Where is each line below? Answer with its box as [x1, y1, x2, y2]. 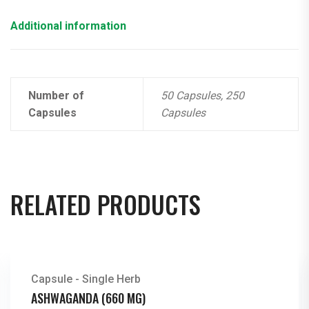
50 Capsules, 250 [161, 89, 244, 103]
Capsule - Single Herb [31, 272, 141, 286]
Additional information [10, 19, 126, 33]
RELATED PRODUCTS [10, 186, 201, 223]
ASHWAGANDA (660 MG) [31, 289, 146, 308]
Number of [28, 89, 84, 103]
